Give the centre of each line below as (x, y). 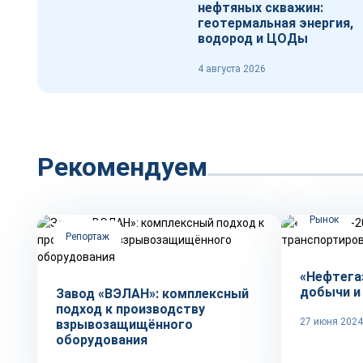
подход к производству (130, 309)
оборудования (102, 340)
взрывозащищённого (124, 325)
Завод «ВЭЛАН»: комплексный (152, 294)
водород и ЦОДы (253, 38)
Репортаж (88, 237)
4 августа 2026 (232, 69)
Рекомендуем (122, 167)
